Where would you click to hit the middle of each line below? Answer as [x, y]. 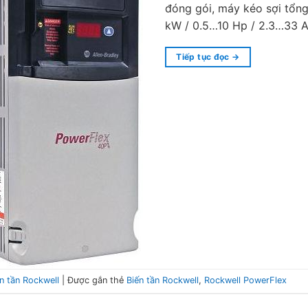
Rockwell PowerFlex [245, 280]
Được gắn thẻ [97, 280]
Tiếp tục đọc [204, 56]
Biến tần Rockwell [163, 280]
